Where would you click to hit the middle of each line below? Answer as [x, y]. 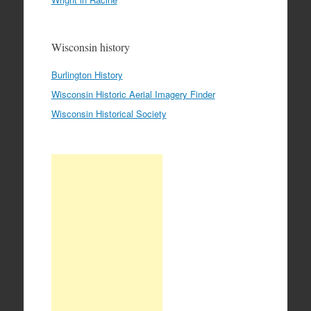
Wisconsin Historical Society [109, 113]
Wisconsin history [90, 47]
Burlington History [87, 74]
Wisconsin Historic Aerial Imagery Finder [133, 94]
